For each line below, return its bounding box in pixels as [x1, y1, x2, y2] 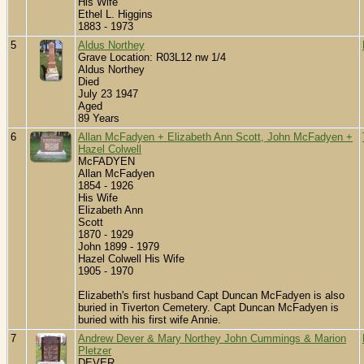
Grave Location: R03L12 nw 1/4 [78, 51, 226, 64]
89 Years [78, 112, 119, 125]
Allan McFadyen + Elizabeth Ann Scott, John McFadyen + [78, 131, 353, 144]
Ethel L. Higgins [78, 8, 153, 21]
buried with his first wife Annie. [78, 314, 221, 327]
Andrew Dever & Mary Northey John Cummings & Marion [78, 332, 346, 345]
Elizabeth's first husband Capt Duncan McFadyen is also [78, 289, 344, 302]
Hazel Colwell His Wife [78, 253, 184, 266]
